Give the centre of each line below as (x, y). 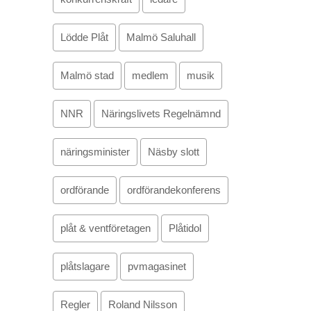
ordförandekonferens (174, 190)
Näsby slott (174, 152)
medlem (150, 75)
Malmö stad (87, 75)
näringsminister (95, 152)
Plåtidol (185, 228)
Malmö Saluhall (161, 37)
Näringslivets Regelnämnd (161, 114)
